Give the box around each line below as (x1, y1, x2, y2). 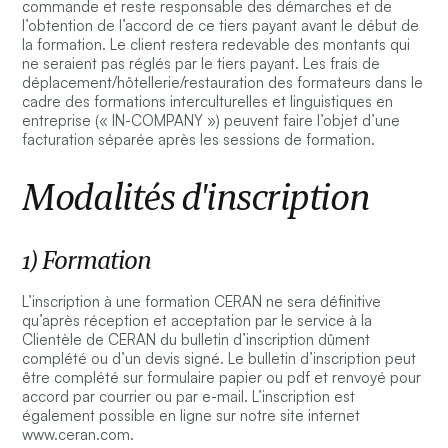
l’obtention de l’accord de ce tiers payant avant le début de (22, 16, 420, 36)
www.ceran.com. (22, 425, 135, 445)
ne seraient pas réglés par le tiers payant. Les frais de (22, 54, 381, 74)
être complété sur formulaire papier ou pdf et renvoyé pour (22, 368, 422, 388)
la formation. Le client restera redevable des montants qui (22, 35, 411, 55)
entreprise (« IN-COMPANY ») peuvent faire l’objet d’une (22, 111, 401, 131)
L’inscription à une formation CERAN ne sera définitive (22, 292, 382, 312)
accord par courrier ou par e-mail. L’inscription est (22, 387, 356, 407)
